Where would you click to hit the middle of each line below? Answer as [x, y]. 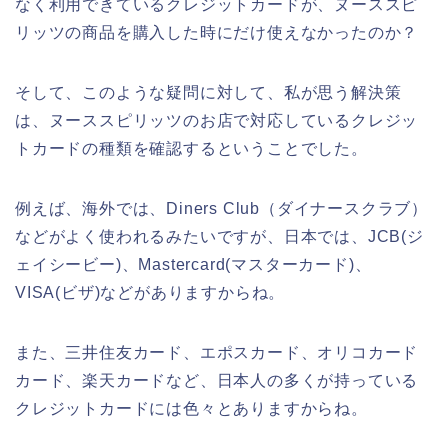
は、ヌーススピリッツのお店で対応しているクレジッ [217, 120]
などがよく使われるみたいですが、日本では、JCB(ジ [219, 236]
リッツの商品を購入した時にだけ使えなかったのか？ [217, 32]
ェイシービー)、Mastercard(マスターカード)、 [193, 264]
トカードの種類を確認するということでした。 [191, 148]
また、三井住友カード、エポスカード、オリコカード [217, 352]
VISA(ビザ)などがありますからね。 [150, 292]
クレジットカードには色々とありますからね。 [191, 408]
